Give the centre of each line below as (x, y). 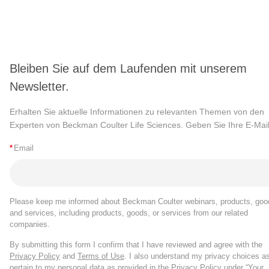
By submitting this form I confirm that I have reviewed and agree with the (136, 245)
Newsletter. (39, 86)
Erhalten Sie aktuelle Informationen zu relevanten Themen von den (137, 111)
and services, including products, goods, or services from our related (129, 213)
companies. (30, 225)
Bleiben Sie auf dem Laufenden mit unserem (128, 68)
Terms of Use (101, 256)
